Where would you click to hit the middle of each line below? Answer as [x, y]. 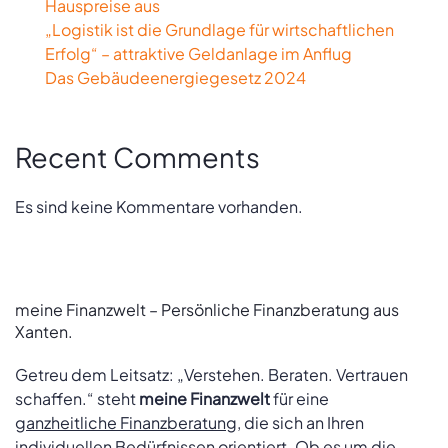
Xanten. [44, 331]
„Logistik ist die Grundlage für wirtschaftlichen [219, 29]
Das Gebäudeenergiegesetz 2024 [175, 77]
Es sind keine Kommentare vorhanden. [159, 206]
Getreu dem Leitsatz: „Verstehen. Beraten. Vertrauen [211, 374]
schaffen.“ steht [77, 398]
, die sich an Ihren [300, 422]
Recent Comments [137, 156]
